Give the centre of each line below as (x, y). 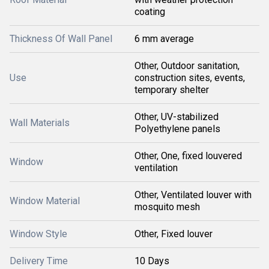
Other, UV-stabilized (177, 117)
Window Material (45, 201)
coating (150, 12)
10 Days (152, 261)
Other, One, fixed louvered (188, 156)
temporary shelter (172, 90)
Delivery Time (39, 261)
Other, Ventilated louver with (193, 195)
